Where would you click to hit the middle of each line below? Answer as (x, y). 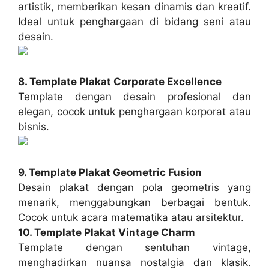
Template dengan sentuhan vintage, (134, 247)
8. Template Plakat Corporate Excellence (120, 82)
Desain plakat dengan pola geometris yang (134, 187)
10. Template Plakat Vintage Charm (107, 232)
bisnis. (34, 127)
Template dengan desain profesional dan (134, 97)
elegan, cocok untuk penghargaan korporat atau (134, 112)
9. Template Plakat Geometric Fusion (110, 172)
